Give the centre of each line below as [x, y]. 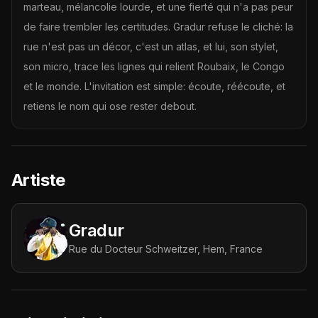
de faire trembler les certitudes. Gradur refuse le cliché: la [158, 27]
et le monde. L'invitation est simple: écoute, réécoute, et [154, 86]
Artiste [38, 180]
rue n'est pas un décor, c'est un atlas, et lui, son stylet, [151, 46]
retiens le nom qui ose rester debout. [110, 106]
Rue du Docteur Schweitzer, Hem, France [166, 249]
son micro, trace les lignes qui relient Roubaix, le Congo [154, 66]
